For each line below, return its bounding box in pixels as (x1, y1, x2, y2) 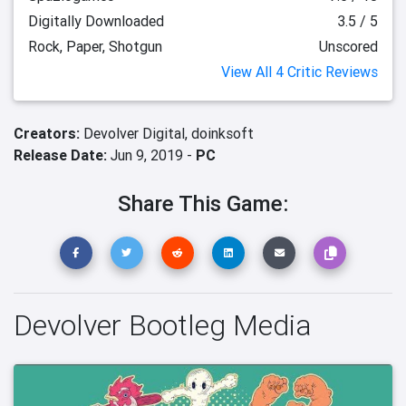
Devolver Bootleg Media (14, 307, 312, 343)
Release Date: (14, 146, 107, 164)
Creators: (14, 124, 83, 142)
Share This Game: (118, 190, 288, 217)
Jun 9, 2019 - (107, 146, 196, 164)
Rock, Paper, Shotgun (28, 37, 162, 55)
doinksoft (191, 124, 254, 142)
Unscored (319, 37, 378, 55)
